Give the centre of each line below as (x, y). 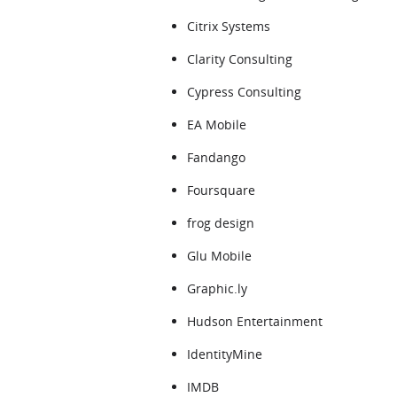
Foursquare (221, 190)
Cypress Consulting (244, 92)
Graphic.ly (217, 288)
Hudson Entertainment (255, 321)
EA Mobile (217, 125)
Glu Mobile (219, 256)
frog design (221, 223)
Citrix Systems (229, 26)
